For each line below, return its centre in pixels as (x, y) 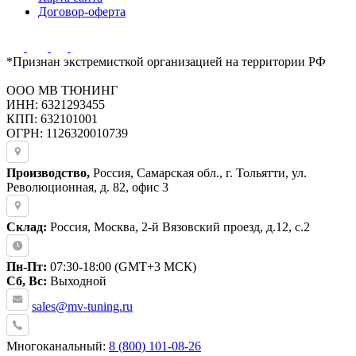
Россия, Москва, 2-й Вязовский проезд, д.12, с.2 (178, 226)
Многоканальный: (58, 346)
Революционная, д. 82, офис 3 (87, 187)
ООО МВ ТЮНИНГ (62, 90)
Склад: (27, 226)
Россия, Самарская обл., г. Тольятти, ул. (198, 172)
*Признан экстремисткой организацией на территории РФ (166, 61)
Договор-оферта (82, 11)
